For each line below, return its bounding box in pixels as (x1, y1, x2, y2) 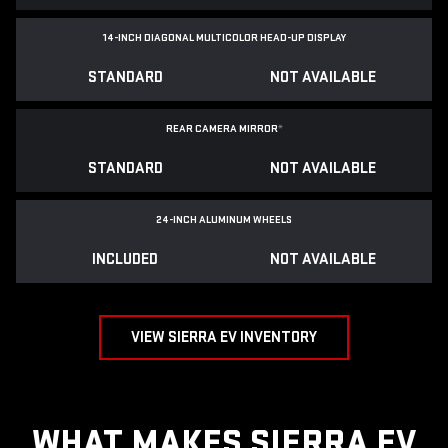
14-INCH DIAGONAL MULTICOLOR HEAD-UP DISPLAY (102, 30, 346, 44)
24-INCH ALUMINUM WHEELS (156, 212, 292, 226)
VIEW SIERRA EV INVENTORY (131, 327, 317, 347)
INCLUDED (92, 249, 158, 269)
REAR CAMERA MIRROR (165, 121, 278, 135)
